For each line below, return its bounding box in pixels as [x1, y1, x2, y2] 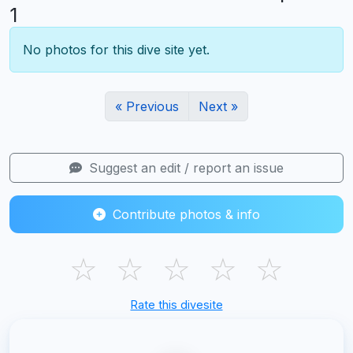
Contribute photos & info [109, 206, 260, 222]
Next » [199, 98, 238, 114]
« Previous [115, 98, 179, 114]
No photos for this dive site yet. [23, 41, 210, 58]
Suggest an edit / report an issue [85, 159, 284, 176]
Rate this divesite [130, 297, 223, 311]
